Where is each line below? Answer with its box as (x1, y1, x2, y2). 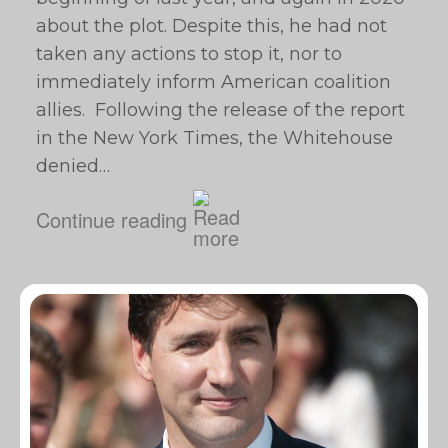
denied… (36, 155, 110, 177)
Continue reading (36, 204, 187, 234)
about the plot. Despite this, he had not (36, 15, 387, 37)
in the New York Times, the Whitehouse (36, 127, 393, 149)
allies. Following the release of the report (36, 99, 405, 121)
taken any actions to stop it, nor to (36, 43, 342, 65)
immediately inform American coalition (36, 71, 391, 93)
